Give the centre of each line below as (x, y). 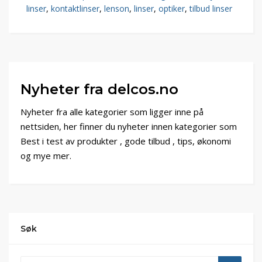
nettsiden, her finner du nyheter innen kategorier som (129, 127)
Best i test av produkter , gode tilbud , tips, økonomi (126, 141)
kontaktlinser (75, 9)
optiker (172, 9)
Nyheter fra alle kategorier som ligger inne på (112, 112)
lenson (117, 9)
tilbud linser (211, 9)
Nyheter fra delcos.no (99, 89)
